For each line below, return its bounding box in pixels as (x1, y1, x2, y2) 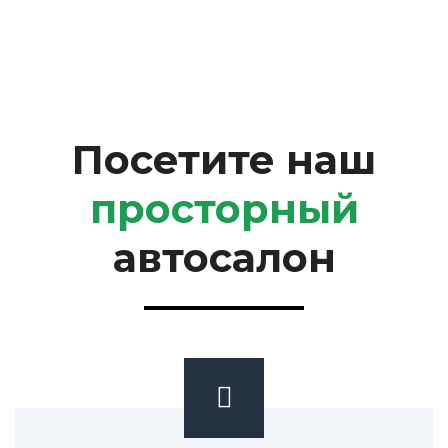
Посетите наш (72, 135, 376, 184)
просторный (89, 184, 359, 233)
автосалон (112, 233, 336, 282)
